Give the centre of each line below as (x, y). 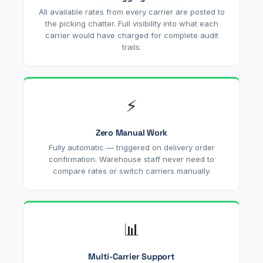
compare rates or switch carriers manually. (131, 171)
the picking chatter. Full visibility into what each (131, 23)
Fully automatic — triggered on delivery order (131, 147)
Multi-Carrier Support (131, 256)
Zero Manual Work (131, 132)
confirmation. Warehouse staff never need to (131, 159)
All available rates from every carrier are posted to (131, 11)
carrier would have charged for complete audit (131, 35)
